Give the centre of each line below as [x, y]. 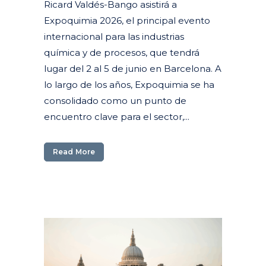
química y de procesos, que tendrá [122, 52]
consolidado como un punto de [115, 100]
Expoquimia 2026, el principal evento [127, 20]
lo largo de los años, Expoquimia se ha [129, 84]
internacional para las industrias [114, 36]
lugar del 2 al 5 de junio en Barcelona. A [133, 68]
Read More [74, 151]
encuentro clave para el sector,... [117, 116]
